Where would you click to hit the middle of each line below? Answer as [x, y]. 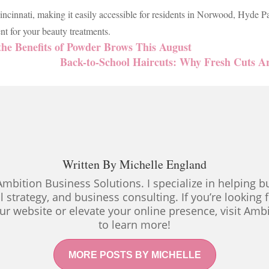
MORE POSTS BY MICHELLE [134, 255]
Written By [91, 164]
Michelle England [163, 164]
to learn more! [134, 224]
